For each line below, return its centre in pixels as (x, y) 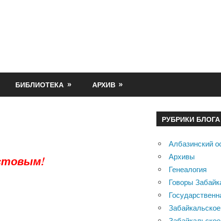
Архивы (182, 156)
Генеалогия (188, 169)
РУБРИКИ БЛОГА (191, 119)
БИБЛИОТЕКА (40, 84)
